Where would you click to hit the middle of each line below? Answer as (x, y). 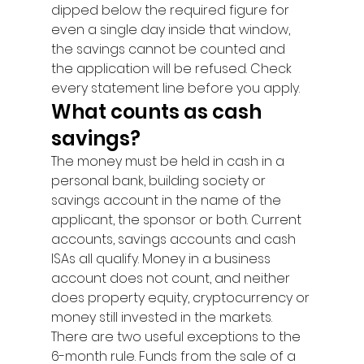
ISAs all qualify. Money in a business (162, 259)
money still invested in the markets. (161, 317)
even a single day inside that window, (172, 30)
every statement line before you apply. (175, 88)
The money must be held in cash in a (169, 161)
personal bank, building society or (160, 181)
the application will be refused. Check (173, 69)
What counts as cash (158, 112)
